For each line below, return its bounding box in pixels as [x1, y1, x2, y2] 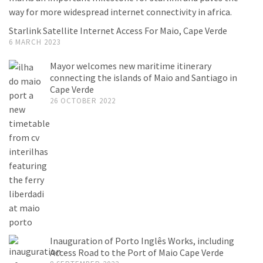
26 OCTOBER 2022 [50, 95, 116, 106]
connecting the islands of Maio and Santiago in [50, 71, 237, 83]
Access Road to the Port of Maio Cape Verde [50, 246, 224, 258]
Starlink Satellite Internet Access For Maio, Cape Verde [9, 24, 227, 36]
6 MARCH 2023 [9, 36, 60, 47]
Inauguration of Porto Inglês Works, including [50, 234, 234, 247]
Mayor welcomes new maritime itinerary [50, 59, 211, 72]
